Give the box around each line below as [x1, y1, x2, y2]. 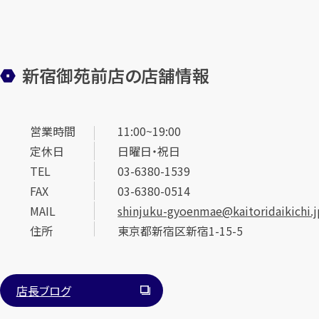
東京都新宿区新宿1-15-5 [117, 221, 244, 239]
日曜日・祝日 [117, 142, 181, 159]
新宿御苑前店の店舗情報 [21, 62, 209, 88]
